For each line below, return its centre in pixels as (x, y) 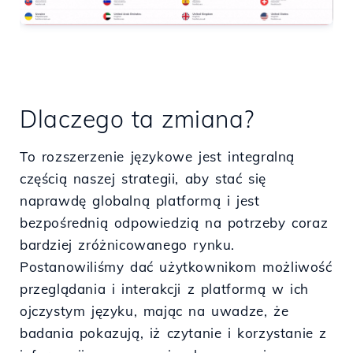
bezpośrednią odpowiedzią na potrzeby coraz (174, 222)
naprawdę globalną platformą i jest (140, 200)
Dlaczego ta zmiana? (137, 119)
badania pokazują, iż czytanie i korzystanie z (174, 333)
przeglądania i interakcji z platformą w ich (164, 288)
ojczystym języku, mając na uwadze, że (154, 310)
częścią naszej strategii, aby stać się (143, 178)
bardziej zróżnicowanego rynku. (127, 244)
